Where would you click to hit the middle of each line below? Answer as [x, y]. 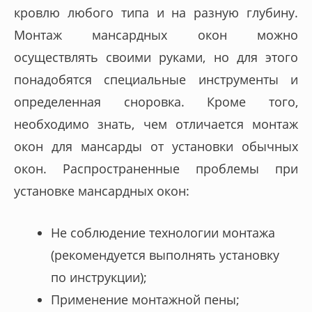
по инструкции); [99, 278]
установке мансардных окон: [102, 190]
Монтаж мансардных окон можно [156, 34]
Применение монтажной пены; [146, 300]
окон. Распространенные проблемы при [156, 168]
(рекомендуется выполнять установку [165, 255]
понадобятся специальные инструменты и [156, 79]
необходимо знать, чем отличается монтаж [156, 124]
